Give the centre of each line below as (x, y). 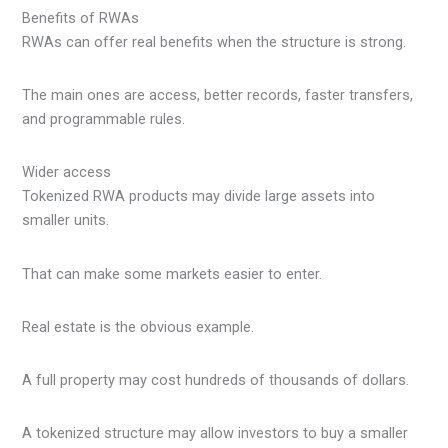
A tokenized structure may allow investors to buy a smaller (215, 433)
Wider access (67, 172)
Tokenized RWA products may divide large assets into (199, 196)
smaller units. (66, 220)
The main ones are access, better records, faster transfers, (218, 94)
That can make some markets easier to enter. (172, 273)
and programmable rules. (104, 118)
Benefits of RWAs (81, 17)
